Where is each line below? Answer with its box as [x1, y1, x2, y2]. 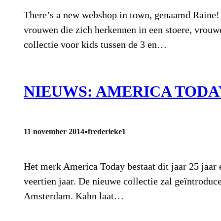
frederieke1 [88, 127, 126, 136]
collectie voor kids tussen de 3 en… [24, 38, 167, 50]
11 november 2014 [24, 127, 84, 136]
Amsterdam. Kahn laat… [24, 190, 124, 202]
